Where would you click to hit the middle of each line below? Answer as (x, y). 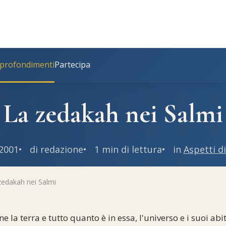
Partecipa (72, 65)
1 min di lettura (128, 149)
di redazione (56, 149)
